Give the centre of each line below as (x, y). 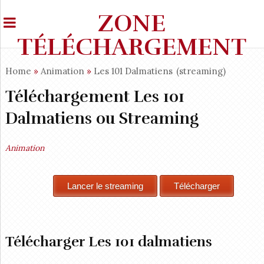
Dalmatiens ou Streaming (102, 118)
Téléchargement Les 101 (95, 97)
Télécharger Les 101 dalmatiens (108, 242)
